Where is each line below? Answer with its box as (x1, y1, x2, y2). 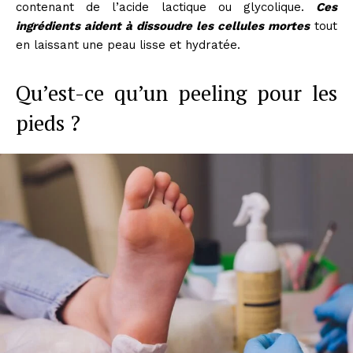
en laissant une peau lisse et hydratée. (16, 37, 240, 52)
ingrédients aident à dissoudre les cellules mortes (16, 18, 310, 33)
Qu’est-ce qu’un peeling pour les (16, 78, 337, 107)
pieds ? (16, 108, 80, 137)
